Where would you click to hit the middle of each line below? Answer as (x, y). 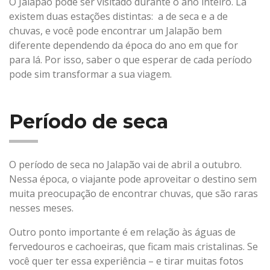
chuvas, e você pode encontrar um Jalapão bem (115, 31)
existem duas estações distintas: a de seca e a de (118, 16)
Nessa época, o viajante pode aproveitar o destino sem (133, 179)
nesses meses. (42, 208)
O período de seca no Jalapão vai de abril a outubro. (125, 165)
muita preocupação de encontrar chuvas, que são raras (133, 193)
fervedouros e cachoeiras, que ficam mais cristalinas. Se (133, 246)
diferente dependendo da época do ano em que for (124, 45)
